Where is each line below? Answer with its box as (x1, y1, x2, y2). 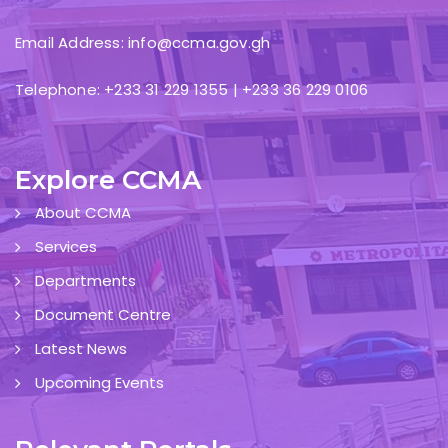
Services (35, 235, 97, 257)
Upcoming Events (35, 371, 164, 393)
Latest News (35, 337, 127, 359)
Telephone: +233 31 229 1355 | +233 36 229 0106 (15, 78, 369, 100)
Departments (35, 269, 136, 291)
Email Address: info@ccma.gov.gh (15, 31, 271, 53)
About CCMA (35, 201, 131, 223)
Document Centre (35, 303, 171, 325)
